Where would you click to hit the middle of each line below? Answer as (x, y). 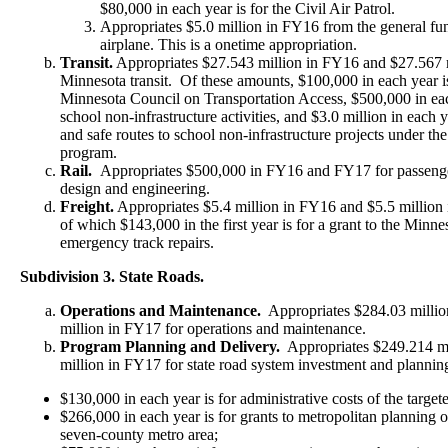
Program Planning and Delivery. (170, 346)
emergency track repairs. (137, 242)
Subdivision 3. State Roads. (112, 276)
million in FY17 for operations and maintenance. (213, 328)
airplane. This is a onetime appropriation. (228, 44)
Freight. (87, 206)
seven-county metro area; (139, 434)
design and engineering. (135, 188)
